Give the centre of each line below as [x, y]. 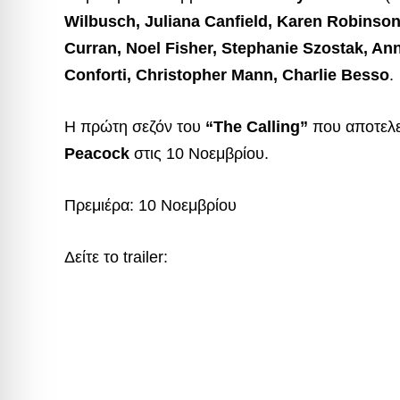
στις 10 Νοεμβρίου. [199, 154]
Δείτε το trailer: [116, 257]
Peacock [97, 154]
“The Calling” [257, 127]
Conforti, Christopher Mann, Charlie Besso [227, 75]
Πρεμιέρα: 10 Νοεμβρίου [150, 205]
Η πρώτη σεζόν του [135, 127]
